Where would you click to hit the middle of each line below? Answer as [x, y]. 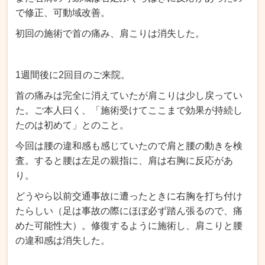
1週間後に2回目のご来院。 [73, 75]
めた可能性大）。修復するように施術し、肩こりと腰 [129, 225]
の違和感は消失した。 [63, 240]
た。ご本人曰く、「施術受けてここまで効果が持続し [129, 110]
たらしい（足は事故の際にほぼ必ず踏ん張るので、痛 [129, 211]
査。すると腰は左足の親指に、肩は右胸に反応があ [125, 160]
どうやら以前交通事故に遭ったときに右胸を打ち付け [129, 196]
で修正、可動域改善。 [63, 12]
